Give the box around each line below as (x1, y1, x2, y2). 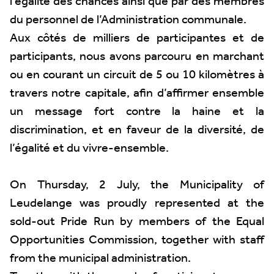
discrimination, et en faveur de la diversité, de (10, 119, 264, 142)
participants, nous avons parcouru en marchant (10, 45, 264, 68)
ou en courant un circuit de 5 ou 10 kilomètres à (10, 64, 264, 87)
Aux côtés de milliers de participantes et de (10, 27, 264, 50)
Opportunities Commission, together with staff (10, 229, 264, 252)
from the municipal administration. (10, 247, 191, 270)
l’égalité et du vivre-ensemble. (10, 137, 169, 160)
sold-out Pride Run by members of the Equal (10, 210, 264, 234)
